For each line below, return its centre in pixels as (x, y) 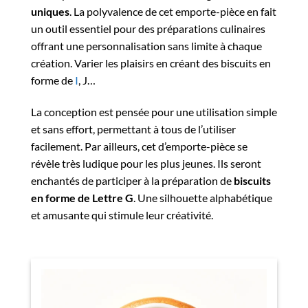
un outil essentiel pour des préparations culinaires (148, 29)
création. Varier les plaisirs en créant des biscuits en (151, 63)
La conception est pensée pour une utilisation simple (154, 112)
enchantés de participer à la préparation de (132, 181)
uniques (50, 12)
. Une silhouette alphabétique (203, 198)
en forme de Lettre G (82, 198)
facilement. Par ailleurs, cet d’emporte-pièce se (139, 146)
